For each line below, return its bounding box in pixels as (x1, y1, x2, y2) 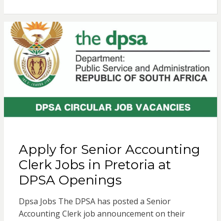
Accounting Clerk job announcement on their (18, 208, 185, 220)
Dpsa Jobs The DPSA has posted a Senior (18, 196, 171, 207)
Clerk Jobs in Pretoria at (18, 157, 171, 173)
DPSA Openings (18, 172, 122, 188)
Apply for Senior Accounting (18, 142, 200, 158)
